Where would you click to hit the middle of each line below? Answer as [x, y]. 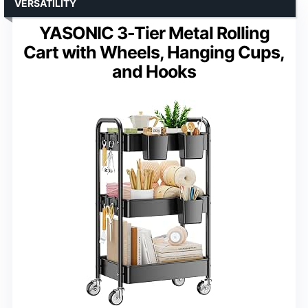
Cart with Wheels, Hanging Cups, [154, 53]
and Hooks [154, 72]
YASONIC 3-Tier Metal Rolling [154, 33]
